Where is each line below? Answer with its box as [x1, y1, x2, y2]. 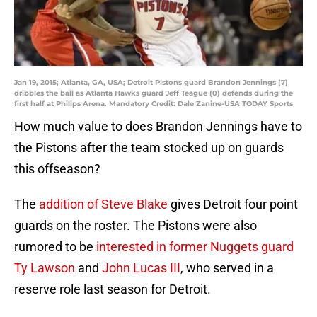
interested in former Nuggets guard [96, 239, 294, 255]
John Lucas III [102, 260, 180, 276]
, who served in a [180, 260, 274, 276]
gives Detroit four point [168, 197, 298, 212]
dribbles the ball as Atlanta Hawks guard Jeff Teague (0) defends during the [14, 88, 293, 98]
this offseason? [14, 161, 100, 177]
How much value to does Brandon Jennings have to [14, 119, 302, 134]
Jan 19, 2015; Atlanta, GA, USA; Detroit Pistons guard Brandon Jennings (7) [14, 78, 288, 88]
